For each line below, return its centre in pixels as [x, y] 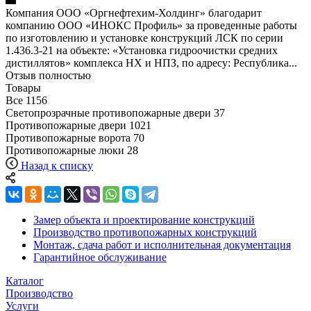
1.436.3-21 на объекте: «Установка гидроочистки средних [142, 50]
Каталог [25, 280]
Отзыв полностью [48, 75]
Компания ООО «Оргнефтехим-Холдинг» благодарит [134, 12]
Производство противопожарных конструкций [145, 232]
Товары [23, 87]
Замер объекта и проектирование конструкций [144, 219]
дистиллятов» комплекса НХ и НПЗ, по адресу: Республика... [151, 62]
